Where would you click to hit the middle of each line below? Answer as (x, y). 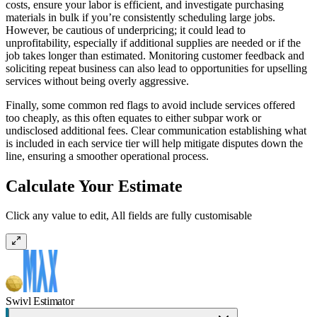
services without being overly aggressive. (97, 81)
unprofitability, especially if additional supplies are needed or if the (153, 42)
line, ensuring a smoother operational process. (107, 156)
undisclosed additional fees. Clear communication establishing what (156, 130)
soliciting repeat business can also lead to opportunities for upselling (156, 68)
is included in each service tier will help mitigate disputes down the (154, 143)
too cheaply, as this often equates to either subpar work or (133, 117)
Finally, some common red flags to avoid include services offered (150, 105)
